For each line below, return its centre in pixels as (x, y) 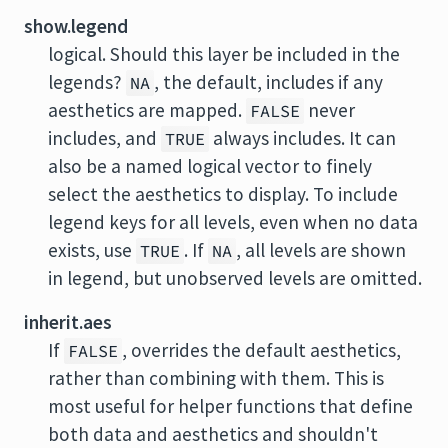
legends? (87, 82)
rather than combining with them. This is (216, 378)
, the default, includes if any (268, 82)
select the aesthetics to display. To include (223, 194)
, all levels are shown (321, 250)
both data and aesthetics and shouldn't (213, 434)
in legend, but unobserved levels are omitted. (235, 278)
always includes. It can (302, 138)
